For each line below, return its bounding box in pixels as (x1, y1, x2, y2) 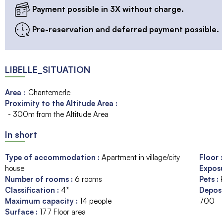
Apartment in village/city (102, 152, 180, 162)
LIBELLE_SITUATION (5, 63, 90, 75)
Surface (5, 207, 36, 217)
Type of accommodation (5, 152, 98, 162)
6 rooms (75, 174, 102, 184)
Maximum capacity (5, 196, 76, 206)
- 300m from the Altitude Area (8, 109, 109, 119)
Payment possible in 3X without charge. (32, 3, 184, 14)
